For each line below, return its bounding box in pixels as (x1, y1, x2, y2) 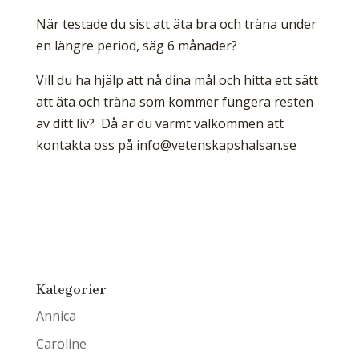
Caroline (35, 335, 87, 353)
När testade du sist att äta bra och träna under (35, 15, 317, 34)
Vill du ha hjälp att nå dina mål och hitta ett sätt (35, 71, 318, 90)
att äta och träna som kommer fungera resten (35, 93, 313, 111)
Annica (35, 307, 76, 325)
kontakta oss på (35, 136, 136, 155)
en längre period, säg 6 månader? (35, 37, 237, 55)
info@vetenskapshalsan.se (135, 136, 296, 155)
